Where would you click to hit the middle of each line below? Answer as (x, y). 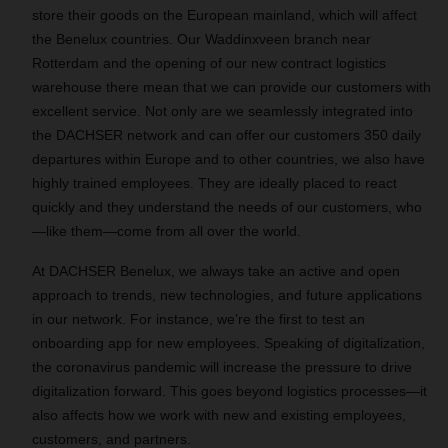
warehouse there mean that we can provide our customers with (231, 87)
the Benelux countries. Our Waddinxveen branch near (201, 39)
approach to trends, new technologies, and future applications (227, 295)
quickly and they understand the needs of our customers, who (227, 207)
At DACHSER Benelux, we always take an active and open (216, 271)
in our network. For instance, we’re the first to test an (198, 319)
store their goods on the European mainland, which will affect (224, 15)
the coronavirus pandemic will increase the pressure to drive (222, 367)
